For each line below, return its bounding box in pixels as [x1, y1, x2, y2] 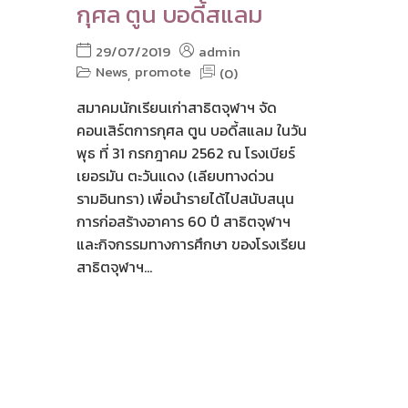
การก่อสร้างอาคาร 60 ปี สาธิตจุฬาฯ [76, 210, 291, 233]
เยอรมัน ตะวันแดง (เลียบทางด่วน [76, 165, 274, 188]
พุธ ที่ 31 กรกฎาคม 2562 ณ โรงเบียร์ [76, 142, 295, 165]
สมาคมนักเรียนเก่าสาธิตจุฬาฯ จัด [76, 97, 277, 119]
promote [134, 61, 191, 83]
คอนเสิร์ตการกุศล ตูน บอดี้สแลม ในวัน [76, 119, 307, 142]
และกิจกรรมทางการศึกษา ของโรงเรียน [76, 233, 306, 256]
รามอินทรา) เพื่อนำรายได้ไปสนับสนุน [76, 188, 294, 210]
